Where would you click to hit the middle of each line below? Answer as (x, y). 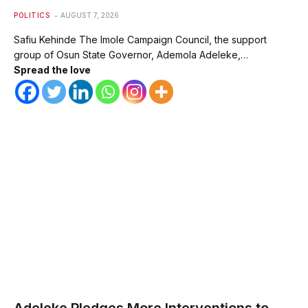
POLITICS (32, 15)
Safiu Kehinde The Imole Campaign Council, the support (140, 40)
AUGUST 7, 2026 (90, 15)
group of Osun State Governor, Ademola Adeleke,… (131, 55)
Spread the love (52, 70)
